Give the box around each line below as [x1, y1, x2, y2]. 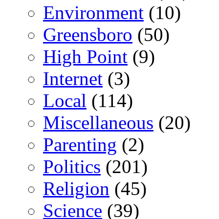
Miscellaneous [43, 112, 153, 133]
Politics [43, 156, 101, 177]
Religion [43, 178, 109, 199]
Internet [43, 68, 103, 89]
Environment [43, 2, 144, 23]
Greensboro [43, 24, 132, 45]
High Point [43, 46, 128, 67]
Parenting [43, 134, 117, 155]
